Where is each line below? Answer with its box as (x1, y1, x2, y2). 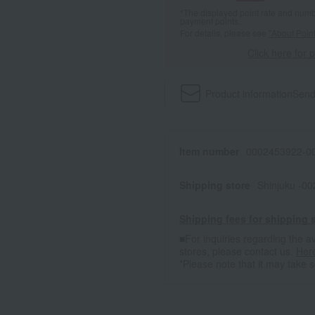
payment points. (180, 15, 240, 27)
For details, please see (180, 27, 269, 39)
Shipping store (179, 178, 250, 193)
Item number (179, 144, 239, 159)
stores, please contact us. (179, 244, 296, 259)
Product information (205, 86, 293, 101)
